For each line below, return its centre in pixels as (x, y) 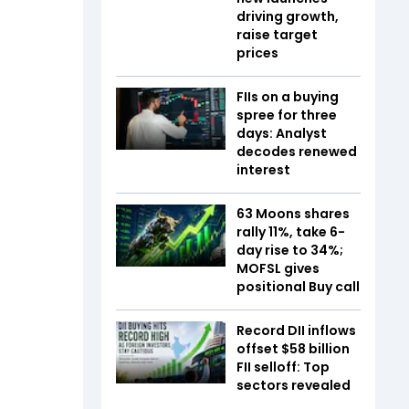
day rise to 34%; (290, 250)
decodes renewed (297, 152)
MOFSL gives (278, 268)
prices (257, 53)
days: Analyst (282, 133)
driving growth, (288, 16)
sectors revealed (294, 385)
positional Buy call (298, 287)
